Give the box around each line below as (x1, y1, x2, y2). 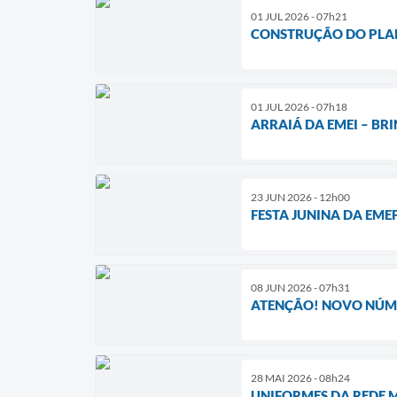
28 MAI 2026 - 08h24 (251, 370, 350, 385)
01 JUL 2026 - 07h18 (251, 99, 347, 113)
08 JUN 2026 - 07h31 (251, 280, 350, 294)
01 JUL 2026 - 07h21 (251, 9, 347, 23)
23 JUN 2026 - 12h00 (251, 190, 350, 204)
